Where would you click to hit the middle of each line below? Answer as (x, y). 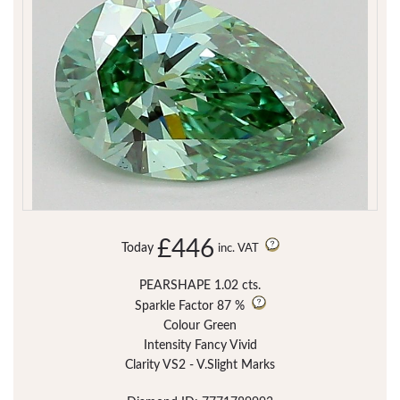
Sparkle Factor (174, 307)
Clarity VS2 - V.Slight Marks (200, 366)
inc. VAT (239, 249)
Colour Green (200, 326)
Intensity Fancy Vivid (200, 346)
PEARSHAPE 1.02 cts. (200, 286)
